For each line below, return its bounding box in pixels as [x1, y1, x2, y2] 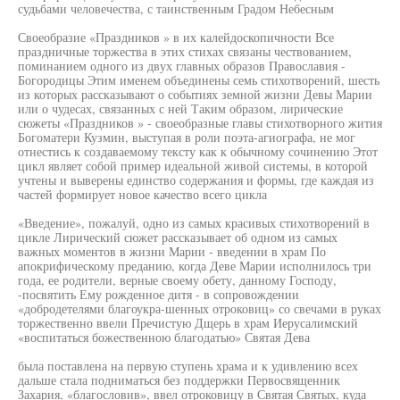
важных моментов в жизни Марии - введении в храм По [18, 243, 326, 260]
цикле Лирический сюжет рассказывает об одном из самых [18, 229, 337, 246]
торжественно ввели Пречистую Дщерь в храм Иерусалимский [18, 314, 358, 331]
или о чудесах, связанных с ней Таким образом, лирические [18, 100, 343, 117]
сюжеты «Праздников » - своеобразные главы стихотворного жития [18, 114, 382, 131]
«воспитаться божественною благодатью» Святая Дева [18, 329, 310, 346]
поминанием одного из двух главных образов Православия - [18, 57, 346, 74]
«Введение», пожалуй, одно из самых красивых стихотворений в [18, 214, 370, 231]
